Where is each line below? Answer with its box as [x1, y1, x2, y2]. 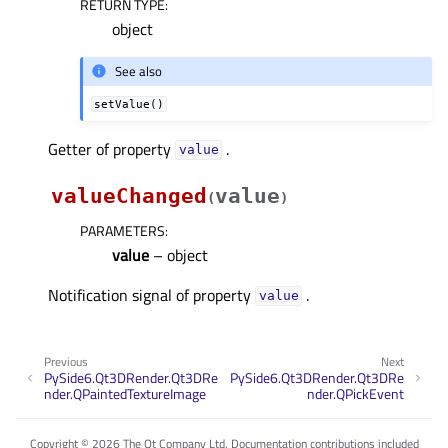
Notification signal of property [48, 282, 255, 307]
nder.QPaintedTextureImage [44, 383, 206, 405]
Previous [44, 351, 88, 371]
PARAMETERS [80, 219, 165, 241]
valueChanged [51, 183, 207, 208]
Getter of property [48, 136, 175, 161]
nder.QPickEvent [307, 383, 404, 405]
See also [115, 61, 163, 82]
